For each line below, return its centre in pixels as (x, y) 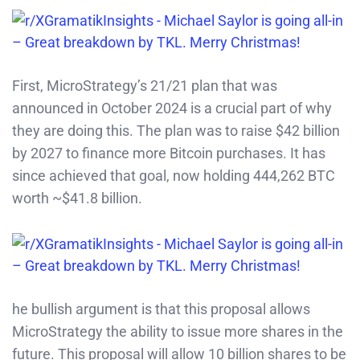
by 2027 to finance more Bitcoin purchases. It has (169, 153)
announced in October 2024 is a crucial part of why (172, 108)
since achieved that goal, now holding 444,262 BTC (174, 175)
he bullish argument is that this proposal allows (161, 309)
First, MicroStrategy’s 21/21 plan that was (145, 85)
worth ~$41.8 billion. (77, 198)
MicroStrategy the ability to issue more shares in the (178, 331)
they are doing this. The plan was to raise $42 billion (176, 130)
